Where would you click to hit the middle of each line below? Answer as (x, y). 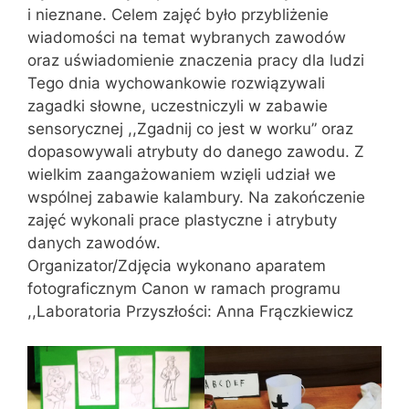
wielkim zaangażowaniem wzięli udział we (182, 174)
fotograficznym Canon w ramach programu (184, 288)
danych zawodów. (94, 242)
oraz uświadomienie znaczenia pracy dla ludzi (196, 60)
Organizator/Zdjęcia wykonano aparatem (177, 265)
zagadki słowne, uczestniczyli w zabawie (178, 105)
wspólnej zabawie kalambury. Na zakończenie (196, 197)
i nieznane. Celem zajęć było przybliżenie (178, 14)
